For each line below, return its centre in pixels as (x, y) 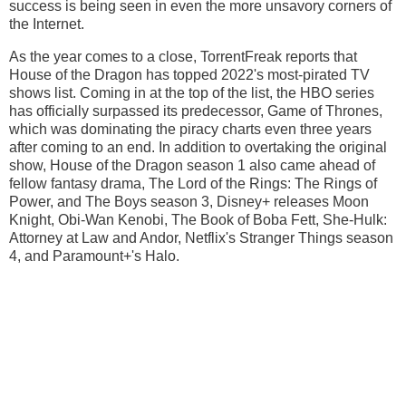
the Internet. (47, 24)
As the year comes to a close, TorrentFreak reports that (183, 56)
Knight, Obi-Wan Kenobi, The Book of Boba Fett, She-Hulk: (198, 219)
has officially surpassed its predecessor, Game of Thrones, (196, 111)
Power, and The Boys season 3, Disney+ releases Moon (189, 201)
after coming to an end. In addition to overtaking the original (198, 147)
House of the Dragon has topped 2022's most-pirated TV (189, 74)
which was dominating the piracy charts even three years (190, 129)
